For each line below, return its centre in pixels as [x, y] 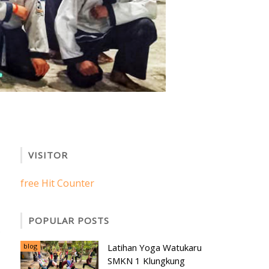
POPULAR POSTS [69, 221]
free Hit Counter [57, 183]
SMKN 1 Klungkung [146, 261]
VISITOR [48, 155]
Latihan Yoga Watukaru [155, 248]
